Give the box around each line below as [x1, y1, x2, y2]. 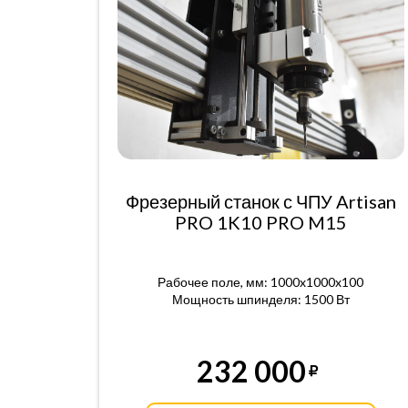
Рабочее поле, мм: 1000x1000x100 [158, 274, 364, 290]
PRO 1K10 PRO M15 [174, 211, 347, 233]
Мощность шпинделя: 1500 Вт [171, 291, 350, 307]
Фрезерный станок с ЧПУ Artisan [125, 190, 396, 212]
